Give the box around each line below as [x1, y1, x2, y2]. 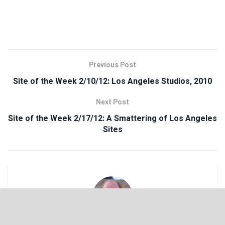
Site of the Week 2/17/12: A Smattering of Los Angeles [8, 112, 217, 125]
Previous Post [89, 59, 136, 70]
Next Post [96, 96, 129, 107]
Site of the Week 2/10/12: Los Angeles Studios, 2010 [13, 75, 212, 87]
